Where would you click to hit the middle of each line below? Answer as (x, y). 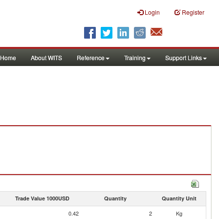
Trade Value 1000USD (42, 198)
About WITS (46, 57)
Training (135, 57)
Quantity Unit (179, 198)
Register (193, 12)
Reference (91, 57)
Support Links (184, 57)
